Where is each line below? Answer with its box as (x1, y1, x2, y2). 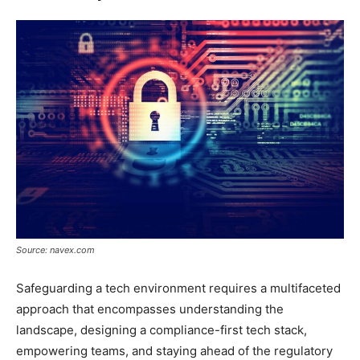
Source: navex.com (16, 244, 95, 256)
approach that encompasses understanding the (16, 301, 284, 317)
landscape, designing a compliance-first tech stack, (16, 322, 307, 338)
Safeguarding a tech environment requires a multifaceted (16, 280, 341, 297)
